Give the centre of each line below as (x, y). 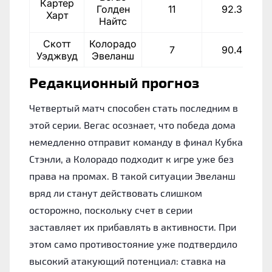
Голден (113, 9)
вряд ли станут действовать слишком (116, 192)
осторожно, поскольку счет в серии (111, 209)
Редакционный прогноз (114, 82)
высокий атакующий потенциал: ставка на (127, 260)
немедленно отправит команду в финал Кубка (136, 141)
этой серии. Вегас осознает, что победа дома (132, 124)
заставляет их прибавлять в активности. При (133, 226)
